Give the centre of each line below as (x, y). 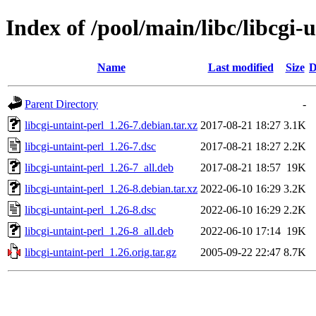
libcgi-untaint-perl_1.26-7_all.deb (99, 167)
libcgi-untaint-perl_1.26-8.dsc (90, 209)
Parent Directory (61, 104)
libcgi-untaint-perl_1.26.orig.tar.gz (101, 252)
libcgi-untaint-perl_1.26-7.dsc (90, 146)
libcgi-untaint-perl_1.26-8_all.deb (99, 231)
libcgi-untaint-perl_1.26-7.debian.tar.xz (111, 125)
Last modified (241, 67)
